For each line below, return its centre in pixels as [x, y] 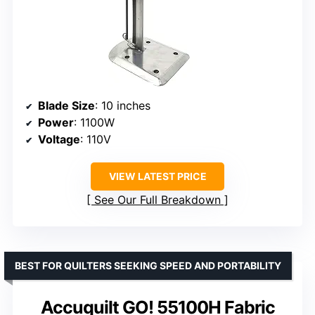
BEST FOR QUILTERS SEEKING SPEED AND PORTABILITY [148, 266]
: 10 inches [123, 106]
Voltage [59, 140]
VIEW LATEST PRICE [157, 176]
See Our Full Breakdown [157, 200]
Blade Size [66, 106]
